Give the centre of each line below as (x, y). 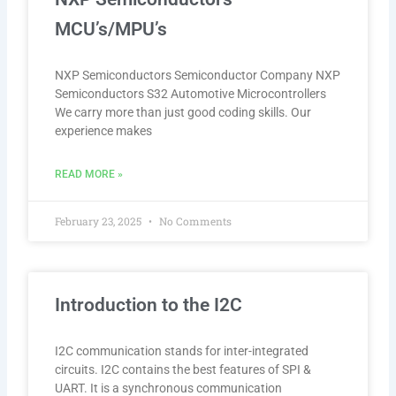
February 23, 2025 (100, 221)
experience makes (104, 130)
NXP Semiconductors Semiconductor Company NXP (198, 75)
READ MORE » (89, 174)
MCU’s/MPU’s (111, 29)
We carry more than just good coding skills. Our (183, 112)
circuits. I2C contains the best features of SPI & (183, 369)
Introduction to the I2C (149, 305)
